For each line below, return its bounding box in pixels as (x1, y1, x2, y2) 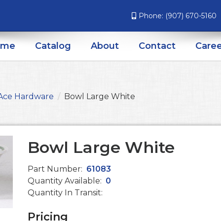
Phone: (139, 11, 165, 20)
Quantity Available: (28, 176, 104, 185)
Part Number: (28, 164, 84, 174)
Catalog (35, 40, 71, 51)
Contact (139, 40, 176, 51)
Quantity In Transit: (28, 188, 103, 197)
